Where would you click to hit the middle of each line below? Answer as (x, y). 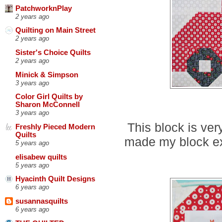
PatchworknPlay (44, 8)
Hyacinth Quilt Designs (55, 179)
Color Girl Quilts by (49, 97)
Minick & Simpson (47, 75)
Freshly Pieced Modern (55, 127)
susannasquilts (42, 201)
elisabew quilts (41, 157)
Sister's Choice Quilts (53, 52)
